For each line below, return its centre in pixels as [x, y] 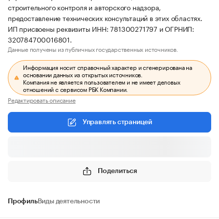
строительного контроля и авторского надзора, [85, 7]
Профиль [23, 201]
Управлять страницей [117, 122]
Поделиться [117, 171]
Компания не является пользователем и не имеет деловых [102, 81]
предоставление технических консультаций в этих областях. [105, 18]
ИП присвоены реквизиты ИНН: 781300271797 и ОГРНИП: [101, 28]
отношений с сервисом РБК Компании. [76, 89]
